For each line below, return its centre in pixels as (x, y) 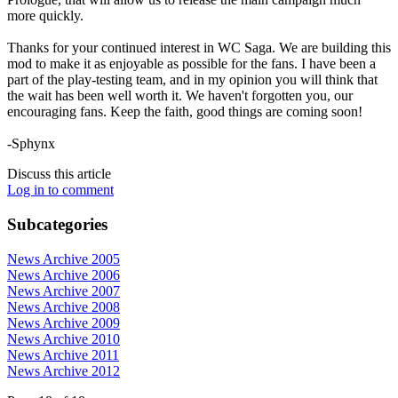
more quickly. (45, 16)
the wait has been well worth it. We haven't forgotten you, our (180, 96)
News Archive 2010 (64, 338)
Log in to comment (60, 190)
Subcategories (57, 224)
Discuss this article (59, 174)
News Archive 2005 (64, 259)
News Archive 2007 (64, 291)
